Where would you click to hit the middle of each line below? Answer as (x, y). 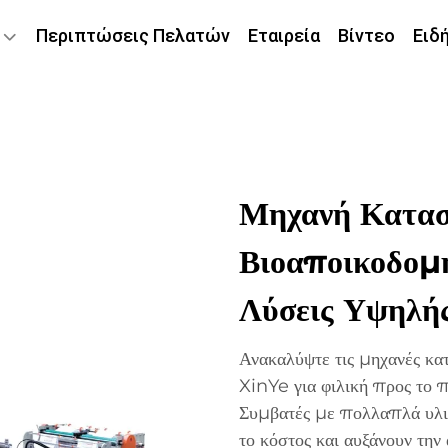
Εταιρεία (284, 35)
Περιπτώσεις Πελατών (133, 35)
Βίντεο (366, 35)
